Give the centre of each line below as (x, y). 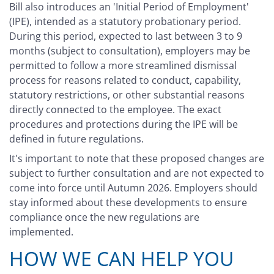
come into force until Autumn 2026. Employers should (133, 188)
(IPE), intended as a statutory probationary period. (125, 22)
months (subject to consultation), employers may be (130, 51)
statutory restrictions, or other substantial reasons (127, 95)
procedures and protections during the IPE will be (124, 124)
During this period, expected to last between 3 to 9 (126, 36)
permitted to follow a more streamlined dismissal (123, 66)
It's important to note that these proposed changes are (137, 159)
